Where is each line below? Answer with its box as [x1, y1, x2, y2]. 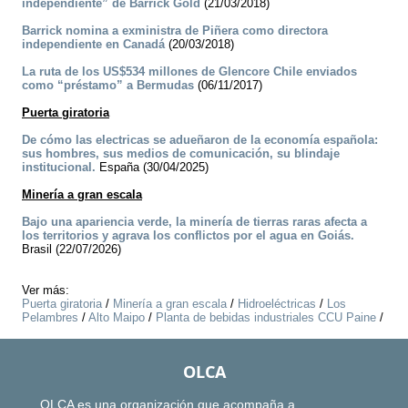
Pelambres [22, 311, 78, 325]
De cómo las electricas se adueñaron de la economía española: [22, 133, 378, 148]
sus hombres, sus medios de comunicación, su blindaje [22, 147, 340, 161]
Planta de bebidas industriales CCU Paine [156, 311, 376, 325]
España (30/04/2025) [96, 160, 209, 175]
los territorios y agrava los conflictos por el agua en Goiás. [22, 229, 354, 243]
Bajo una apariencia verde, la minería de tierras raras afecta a [22, 215, 367, 229]
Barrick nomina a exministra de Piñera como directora [22, 24, 328, 38]
